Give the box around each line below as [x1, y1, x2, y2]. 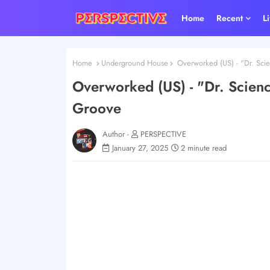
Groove [72, 97, 121, 119]
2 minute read [180, 142, 227, 154]
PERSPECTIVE [140, 128, 186, 140]
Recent [216, 12, 243, 24]
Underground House [101, 57, 168, 69]
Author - [102, 128, 131, 140]
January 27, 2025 [111, 142, 168, 154]
